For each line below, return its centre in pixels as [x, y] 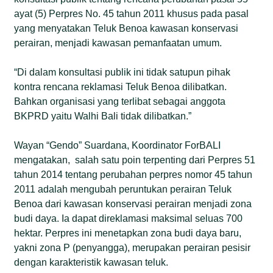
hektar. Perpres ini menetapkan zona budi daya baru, [128, 233]
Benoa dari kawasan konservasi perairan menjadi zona [133, 204]
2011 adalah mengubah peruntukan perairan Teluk [123, 189]
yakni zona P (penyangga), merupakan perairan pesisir [133, 247]
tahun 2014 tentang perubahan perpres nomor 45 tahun [133, 174]
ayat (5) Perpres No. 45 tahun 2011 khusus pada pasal [132, 13]
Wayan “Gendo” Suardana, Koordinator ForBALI [118, 145]
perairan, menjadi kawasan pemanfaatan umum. [118, 43]
